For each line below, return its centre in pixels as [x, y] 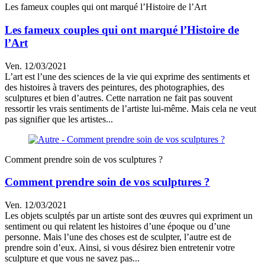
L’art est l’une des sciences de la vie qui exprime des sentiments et [127, 76]
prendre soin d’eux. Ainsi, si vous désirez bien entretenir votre [120, 248]
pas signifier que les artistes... [59, 119]
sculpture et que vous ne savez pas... [72, 258]
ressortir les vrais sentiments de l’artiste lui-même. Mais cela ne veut [130, 108]
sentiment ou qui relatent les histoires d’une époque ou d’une [117, 227]
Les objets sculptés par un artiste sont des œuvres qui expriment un [129, 216]
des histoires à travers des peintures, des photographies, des [114, 87]
